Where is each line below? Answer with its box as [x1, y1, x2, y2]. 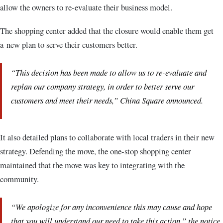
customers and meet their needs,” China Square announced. [11, 95, 203, 106]
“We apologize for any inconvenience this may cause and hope [11, 201, 212, 213]
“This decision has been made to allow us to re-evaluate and [11, 67, 207, 78]
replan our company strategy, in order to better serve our [11, 81, 194, 92]
